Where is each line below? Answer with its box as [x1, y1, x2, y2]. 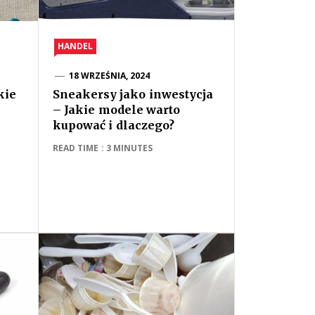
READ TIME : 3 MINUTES [53, 142, 153, 154]
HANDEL [58, 40, 93, 52]
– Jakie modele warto [53, 103, 180, 117]
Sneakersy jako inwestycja [53, 87, 213, 101]
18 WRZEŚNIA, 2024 [68, 70, 150, 82]
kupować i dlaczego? [53, 118, 174, 132]
